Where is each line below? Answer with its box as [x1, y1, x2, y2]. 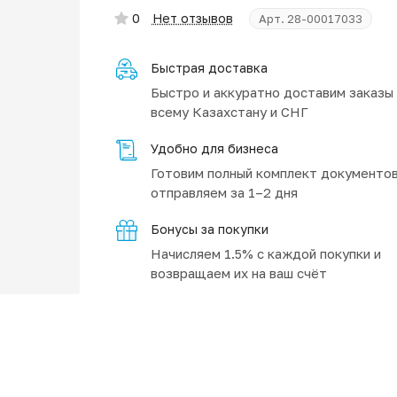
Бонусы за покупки [150, 222, 269, 237]
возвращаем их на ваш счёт [150, 265, 327, 281]
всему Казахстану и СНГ [150, 104, 308, 120]
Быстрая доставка [150, 60, 268, 75]
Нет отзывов [152, 11, 233, 26]
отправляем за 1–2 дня [150, 184, 298, 200]
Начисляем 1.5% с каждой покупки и [150, 245, 381, 261]
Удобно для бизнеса [150, 141, 278, 156]
